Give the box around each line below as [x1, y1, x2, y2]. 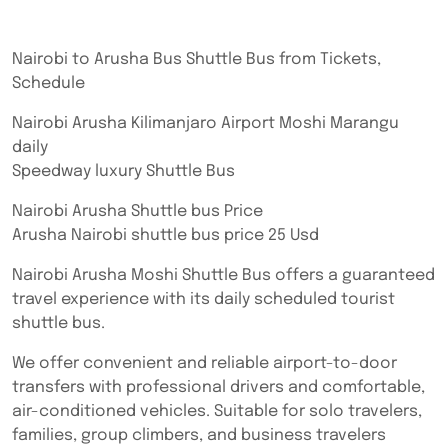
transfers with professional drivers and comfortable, [12, 379, 425, 396]
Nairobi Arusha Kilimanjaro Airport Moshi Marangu [12, 115, 399, 132]
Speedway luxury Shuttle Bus [12, 163, 235, 180]
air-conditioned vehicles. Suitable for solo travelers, [12, 403, 422, 420]
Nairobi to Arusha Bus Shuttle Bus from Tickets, [12, 51, 381, 68]
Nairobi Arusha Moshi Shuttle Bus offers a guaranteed [12, 267, 435, 284]
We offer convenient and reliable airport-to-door [12, 355, 397, 372]
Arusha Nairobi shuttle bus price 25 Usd [12, 227, 319, 244]
